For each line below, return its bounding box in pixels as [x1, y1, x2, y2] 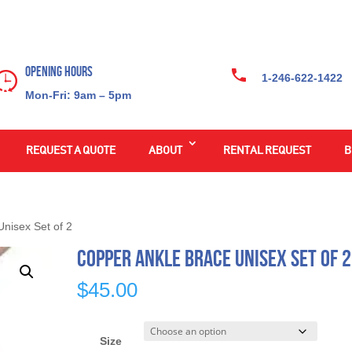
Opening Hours [24, 63, 93, 79]
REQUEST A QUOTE [25, 145, 115, 156]
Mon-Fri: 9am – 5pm [24, 88, 131, 101]
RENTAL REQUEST [222, 145, 311, 156]
